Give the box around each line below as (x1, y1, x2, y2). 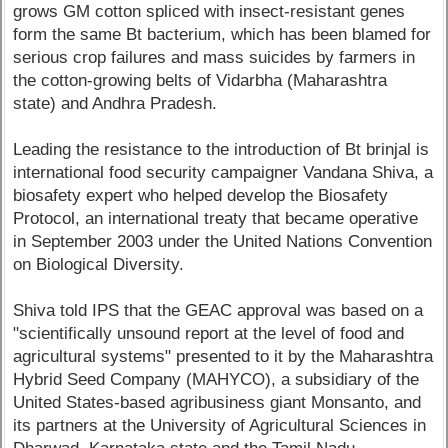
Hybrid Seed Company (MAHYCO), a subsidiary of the (13, 370, 420, 390)
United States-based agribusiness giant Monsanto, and (13, 393, 422, 413)
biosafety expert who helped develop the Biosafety (13, 186, 389, 206)
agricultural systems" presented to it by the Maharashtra (13, 347, 434, 367)
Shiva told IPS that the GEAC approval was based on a (13, 301, 424, 321)
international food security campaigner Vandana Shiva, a (13, 163, 434, 183)
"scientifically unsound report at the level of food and (13, 324, 405, 344)
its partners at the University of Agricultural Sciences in (13, 416, 427, 436)
